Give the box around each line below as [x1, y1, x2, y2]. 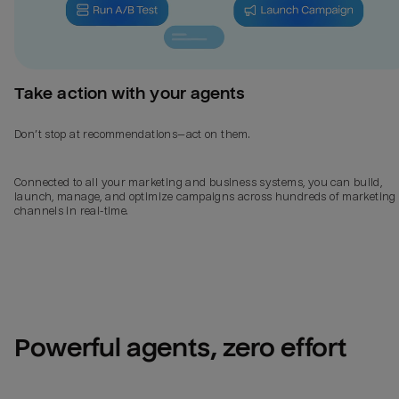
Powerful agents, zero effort [14, 333, 347, 363]
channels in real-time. [14, 205, 128, 217]
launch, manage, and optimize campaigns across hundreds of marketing [14, 191, 396, 203]
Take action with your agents [14, 84, 246, 103]
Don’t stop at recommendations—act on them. [14, 128, 250, 141]
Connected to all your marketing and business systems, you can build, [14, 176, 383, 189]
